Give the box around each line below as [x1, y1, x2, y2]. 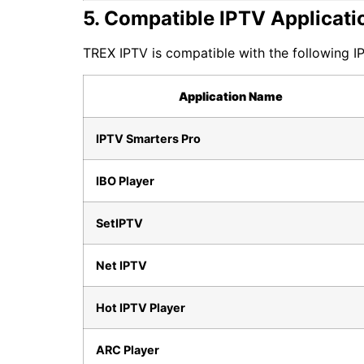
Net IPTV [96, 258, 147, 272]
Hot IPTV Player [96, 300, 185, 314]
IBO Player [96, 173, 154, 188]
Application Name [179, 89, 283, 103]
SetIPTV [96, 215, 143, 230]
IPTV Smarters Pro [96, 131, 201, 145]
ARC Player [96, 342, 159, 357]
